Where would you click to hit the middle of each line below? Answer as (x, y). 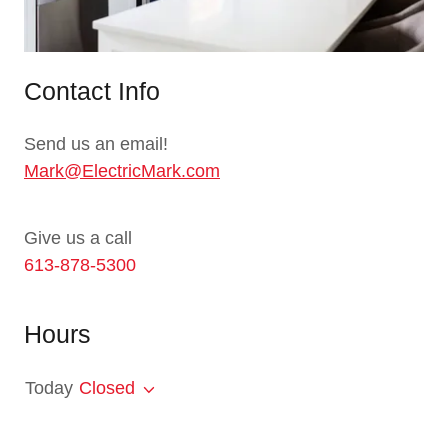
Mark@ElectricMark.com (122, 170)
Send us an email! (96, 143)
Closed (107, 387)
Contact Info (92, 90)
